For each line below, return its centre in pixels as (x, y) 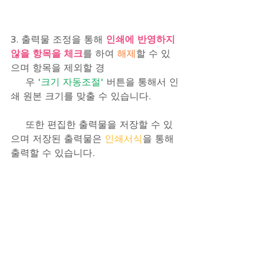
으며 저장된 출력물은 (58, 139)
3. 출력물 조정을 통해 (58, 40)
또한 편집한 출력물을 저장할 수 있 (18, 125)
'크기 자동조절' (71, 82)
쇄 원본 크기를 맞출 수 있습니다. (81, 96)
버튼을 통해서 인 (143, 82)
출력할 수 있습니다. (53, 153)
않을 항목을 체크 (47, 54)
